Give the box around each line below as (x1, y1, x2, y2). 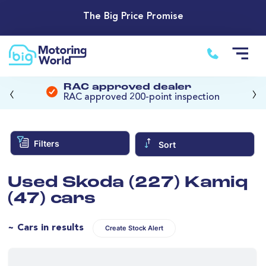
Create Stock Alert (105, 224, 163, 232)
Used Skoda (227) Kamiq (8, 175, 248, 191)
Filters (33, 138, 59, 148)
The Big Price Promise (83, 12, 183, 22)
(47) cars (8, 191, 96, 207)
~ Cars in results (8, 223, 84, 233)
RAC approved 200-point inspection (64, 93, 220, 103)
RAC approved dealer (64, 83, 191, 93)
